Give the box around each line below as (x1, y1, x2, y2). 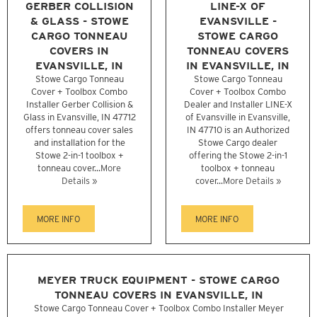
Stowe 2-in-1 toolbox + (35, 149, 124, 161)
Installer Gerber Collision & (25, 98, 133, 110)
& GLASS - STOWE (30, 13, 129, 28)
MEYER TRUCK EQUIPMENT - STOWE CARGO (38, 273, 279, 287)
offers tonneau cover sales (25, 124, 133, 135)
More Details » (222, 175, 281, 186)
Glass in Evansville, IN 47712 (23, 111, 136, 122)
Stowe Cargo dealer (198, 137, 277, 148)
